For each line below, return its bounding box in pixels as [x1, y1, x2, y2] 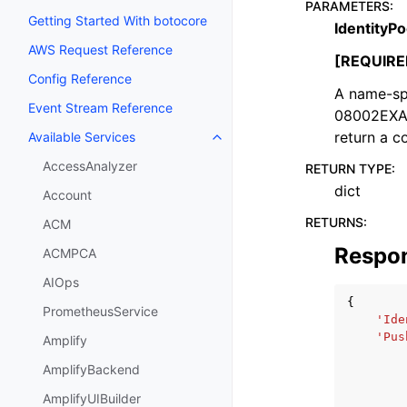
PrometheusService [43, 303, 158, 320]
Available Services [28, 129, 135, 145]
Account [43, 187, 92, 203]
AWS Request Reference [28, 42, 173, 58]
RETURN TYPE [305, 161, 392, 176]
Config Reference [28, 71, 132, 87]
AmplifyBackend [43, 362, 140, 378]
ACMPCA [43, 245, 96, 262]
